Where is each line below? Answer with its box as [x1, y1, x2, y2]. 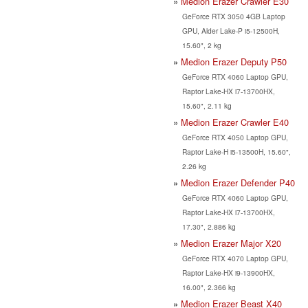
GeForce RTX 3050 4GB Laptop [181, 10, 285, 21]
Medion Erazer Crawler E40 [181, 115, 289, 129]
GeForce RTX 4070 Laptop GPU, [181, 252, 288, 263]
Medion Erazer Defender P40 [181, 175, 295, 189]
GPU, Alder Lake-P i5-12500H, [181, 25, 280, 36]
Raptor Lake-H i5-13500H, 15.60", [181, 146, 291, 157]
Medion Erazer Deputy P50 [181, 54, 287, 68]
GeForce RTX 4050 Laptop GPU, [181, 131, 288, 142]
